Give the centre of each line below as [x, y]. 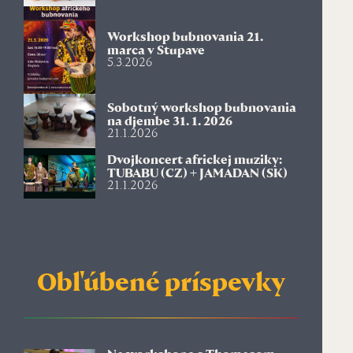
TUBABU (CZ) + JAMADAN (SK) [197, 174]
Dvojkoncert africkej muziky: [194, 161]
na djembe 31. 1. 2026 [169, 122]
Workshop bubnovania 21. [185, 38]
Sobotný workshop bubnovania [201, 109]
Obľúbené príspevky [162, 284]
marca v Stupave [156, 51]
